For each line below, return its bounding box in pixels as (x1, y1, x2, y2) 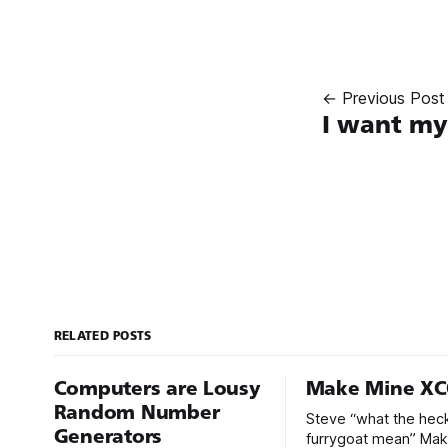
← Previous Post (322, 87, 445, 108)
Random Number (53, 400, 220, 424)
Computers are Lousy (53, 376, 261, 400)
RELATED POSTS (53, 327, 152, 343)
